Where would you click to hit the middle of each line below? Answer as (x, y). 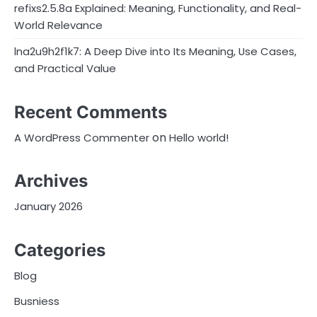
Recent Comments (91, 112)
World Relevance (58, 25)
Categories (60, 250)
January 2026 (48, 207)
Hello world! (199, 137)
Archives (51, 181)
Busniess (37, 301)
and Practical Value (65, 69)
